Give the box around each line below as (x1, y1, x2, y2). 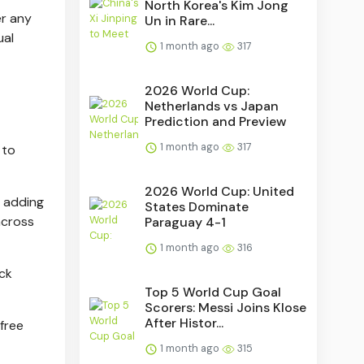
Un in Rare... (145, 11, 215, 29)
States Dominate (145, 197, 249, 215)
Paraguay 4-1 (145, 213, 227, 231)
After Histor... (145, 314, 224, 331)
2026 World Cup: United (145, 182, 295, 200)
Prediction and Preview (145, 112, 288, 130)
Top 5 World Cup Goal (145, 283, 282, 301)
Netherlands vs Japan (145, 97, 279, 115)
